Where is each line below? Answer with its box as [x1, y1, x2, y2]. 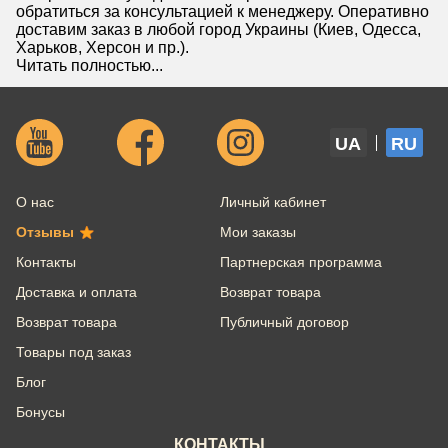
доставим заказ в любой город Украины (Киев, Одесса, [16, 21, 421, 39]
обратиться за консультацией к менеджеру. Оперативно [16, 3, 429, 21]
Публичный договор [219, 314, 349, 331]
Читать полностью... [16, 57, 163, 75]
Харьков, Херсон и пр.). [16, 39, 189, 57]
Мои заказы [219, 224, 296, 241]
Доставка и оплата [16, 284, 137, 301]
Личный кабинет [219, 194, 326, 211]
